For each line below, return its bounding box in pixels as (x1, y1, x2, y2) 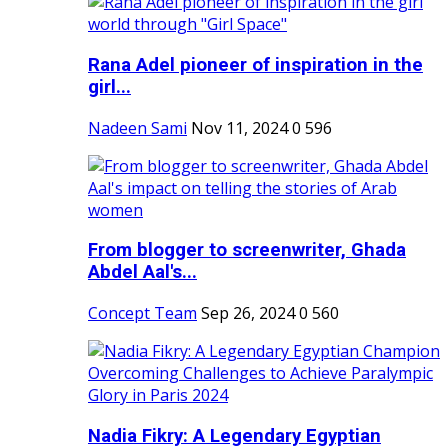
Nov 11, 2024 (191, 116, 288, 139)
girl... (88, 75, 131, 98)
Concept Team (88, 301, 197, 324)
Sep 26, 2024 (201, 301, 295, 324)
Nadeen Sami (88, 116, 187, 139)
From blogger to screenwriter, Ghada (88, 239, 406, 262)
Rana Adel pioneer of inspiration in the (88, 53, 423, 76)
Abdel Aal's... (88, 261, 197, 284)
